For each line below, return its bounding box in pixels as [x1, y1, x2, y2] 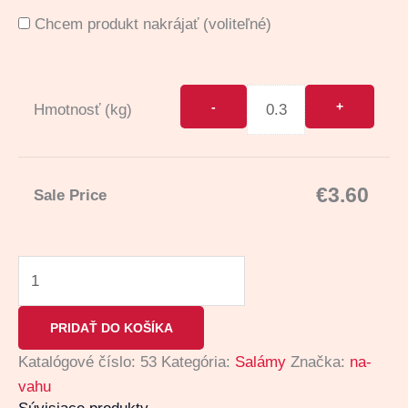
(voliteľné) [203, 15, 271, 33]
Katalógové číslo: [18, 352, 140, 371]
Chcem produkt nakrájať [30, 15, 203, 33]
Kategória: [161, 352, 235, 371]
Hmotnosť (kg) [34, 101, 132, 119]
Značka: [291, 352, 350, 371]
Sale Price [34, 186, 107, 204]
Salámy [235, 352, 286, 371]
